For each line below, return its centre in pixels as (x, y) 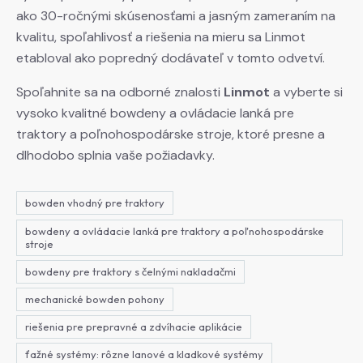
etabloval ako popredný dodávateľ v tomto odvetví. (171, 58)
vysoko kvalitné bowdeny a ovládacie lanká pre (155, 113)
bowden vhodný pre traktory (95, 203)
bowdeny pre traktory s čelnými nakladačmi (130, 271)
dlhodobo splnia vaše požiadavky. (115, 156)
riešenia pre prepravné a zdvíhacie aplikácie (134, 327)
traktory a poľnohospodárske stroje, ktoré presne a (171, 135)
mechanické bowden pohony (95, 299)
